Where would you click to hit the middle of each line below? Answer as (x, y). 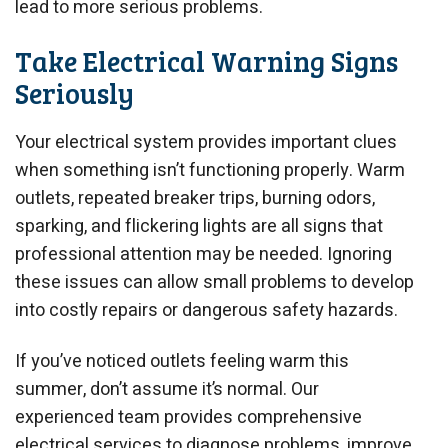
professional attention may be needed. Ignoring (203, 254)
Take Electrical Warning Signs (206, 61)
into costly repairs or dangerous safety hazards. (206, 310)
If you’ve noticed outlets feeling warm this (182, 362)
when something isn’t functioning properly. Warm (210, 170)
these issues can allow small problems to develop (214, 282)
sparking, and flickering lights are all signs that (199, 226)
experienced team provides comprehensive (188, 418)
